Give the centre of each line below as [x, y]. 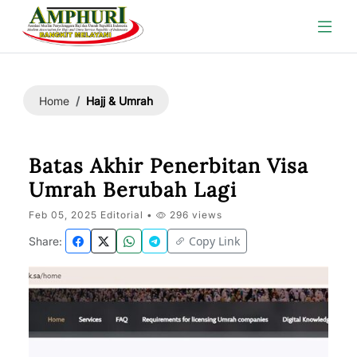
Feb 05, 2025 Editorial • [92, 215]
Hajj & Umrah [120, 100]
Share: [45, 241]
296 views [194, 215]
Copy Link [214, 241]
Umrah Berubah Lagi [133, 190]
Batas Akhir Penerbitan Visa [169, 166]
